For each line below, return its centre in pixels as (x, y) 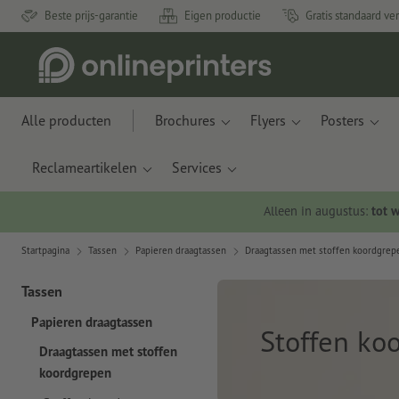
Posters (342, 120)
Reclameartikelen (85, 167)
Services (197, 167)
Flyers (268, 120)
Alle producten (66, 120)
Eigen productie (223, 16)
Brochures (185, 120)
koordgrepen (75, 373)
